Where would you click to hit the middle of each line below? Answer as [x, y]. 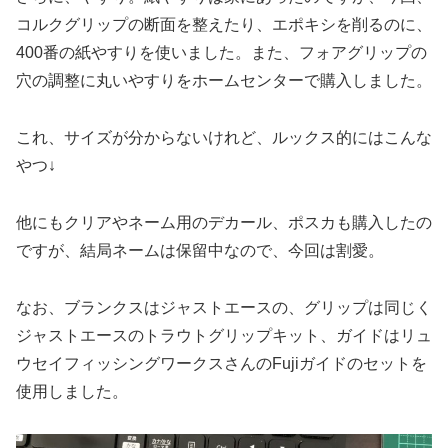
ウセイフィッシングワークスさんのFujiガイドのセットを [221, 363]
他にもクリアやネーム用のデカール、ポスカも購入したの [224, 222]
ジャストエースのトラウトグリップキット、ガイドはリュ [224, 335]
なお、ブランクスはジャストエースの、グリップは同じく [224, 307]
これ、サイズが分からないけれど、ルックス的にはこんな [224, 138]
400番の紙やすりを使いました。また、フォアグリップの [221, 53]
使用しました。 [72, 391]
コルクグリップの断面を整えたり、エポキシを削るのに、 [224, 25]
